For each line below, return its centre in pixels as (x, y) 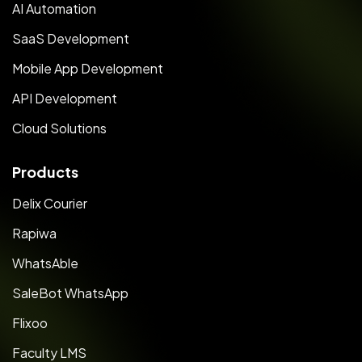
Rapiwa (34, 233)
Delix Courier (50, 203)
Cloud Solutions (59, 128)
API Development (65, 98)
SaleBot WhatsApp (70, 293)
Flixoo (30, 322)
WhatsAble (45, 263)
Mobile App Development (88, 68)
